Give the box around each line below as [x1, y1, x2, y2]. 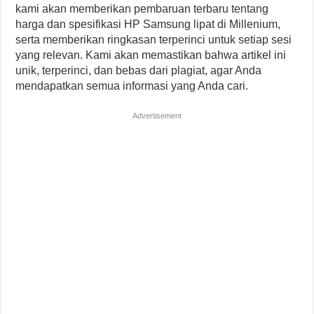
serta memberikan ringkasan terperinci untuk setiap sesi [15, 34, 292, 46]
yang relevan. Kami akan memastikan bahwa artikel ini [15, 49, 287, 61]
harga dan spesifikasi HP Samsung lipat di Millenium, [15, 18, 281, 30]
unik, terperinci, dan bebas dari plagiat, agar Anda [15, 64, 262, 76]
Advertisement [132, 111, 182, 120]
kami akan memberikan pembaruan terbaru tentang [15, 3, 269, 15]
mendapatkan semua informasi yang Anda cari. [15, 80, 249, 92]
